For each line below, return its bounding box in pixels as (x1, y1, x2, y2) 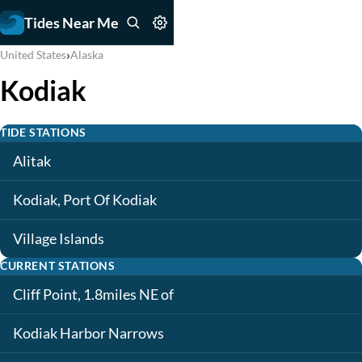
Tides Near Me (24, 13, 119, 32)
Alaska (70, 48, 103, 61)
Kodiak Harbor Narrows (13, 325, 164, 342)
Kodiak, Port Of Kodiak (13, 192, 157, 208)
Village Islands (13, 230, 104, 247)
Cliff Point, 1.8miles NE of (13, 286, 174, 303)
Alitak (13, 153, 51, 170)
